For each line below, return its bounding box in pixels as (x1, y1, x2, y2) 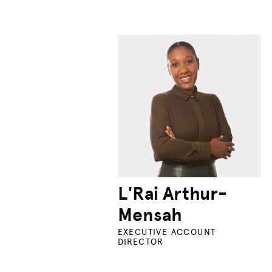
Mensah (117, 203, 182, 227)
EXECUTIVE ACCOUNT (117, 227, 216, 238)
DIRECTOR (117, 237, 164, 248)
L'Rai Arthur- (117, 182, 227, 206)
